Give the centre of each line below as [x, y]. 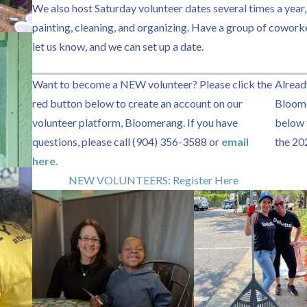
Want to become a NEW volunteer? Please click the [152, 84]
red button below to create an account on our [138, 103]
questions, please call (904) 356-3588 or [127, 142]
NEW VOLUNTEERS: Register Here [153, 180]
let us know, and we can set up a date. [118, 46]
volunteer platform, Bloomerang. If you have [135, 122]
